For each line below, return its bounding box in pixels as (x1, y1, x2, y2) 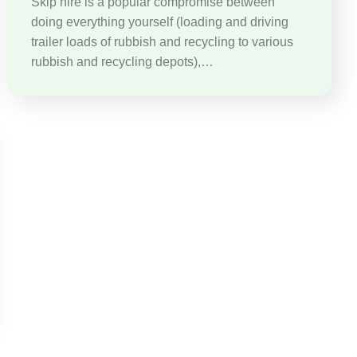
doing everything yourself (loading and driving (31, 14, 289, 29)
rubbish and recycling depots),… (31, 54, 214, 69)
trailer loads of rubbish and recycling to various (31, 34, 294, 49)
